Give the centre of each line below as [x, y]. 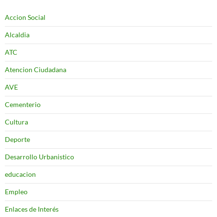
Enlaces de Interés [32, 209]
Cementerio [23, 104]
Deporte [17, 139]
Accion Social [25, 17]
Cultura [16, 122]
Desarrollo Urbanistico [39, 156]
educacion [20, 174]
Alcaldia [17, 34]
